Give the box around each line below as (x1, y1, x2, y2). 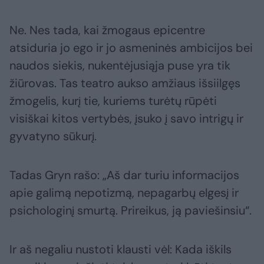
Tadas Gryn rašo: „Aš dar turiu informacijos (9, 167, 239, 183)
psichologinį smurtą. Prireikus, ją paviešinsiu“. (9, 203, 252, 219)
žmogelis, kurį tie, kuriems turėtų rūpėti (9, 93, 217, 109)
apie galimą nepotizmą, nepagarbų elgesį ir (9, 185, 239, 201)
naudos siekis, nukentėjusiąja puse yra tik (9, 58, 230, 74)
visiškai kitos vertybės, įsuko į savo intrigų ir (9, 111, 243, 127)
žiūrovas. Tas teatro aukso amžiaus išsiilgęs (9, 75, 240, 91)
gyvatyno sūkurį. (9, 128, 97, 144)
